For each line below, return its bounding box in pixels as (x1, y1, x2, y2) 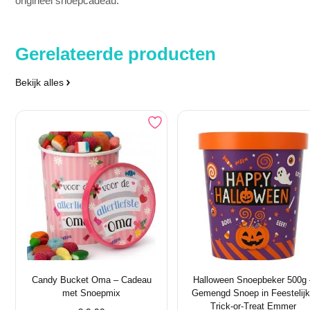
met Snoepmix (62, 278, 121, 289)
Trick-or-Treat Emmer (210, 291, 297, 302)
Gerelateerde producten (15, 34, 217, 55)
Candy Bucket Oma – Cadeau (31, 265, 152, 276)
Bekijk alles (15, 67, 64, 79)
